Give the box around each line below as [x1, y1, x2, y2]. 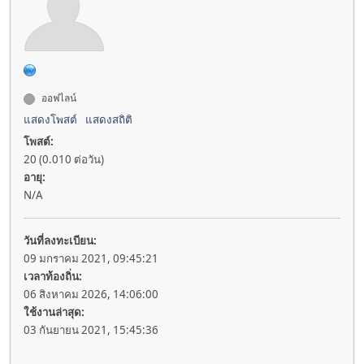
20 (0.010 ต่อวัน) [24, 152, 104, 167]
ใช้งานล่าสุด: [24, 305, 84, 320]
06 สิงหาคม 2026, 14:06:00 [24, 287, 158, 302]
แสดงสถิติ [85, 112, 132, 128]
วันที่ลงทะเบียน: [24, 233, 97, 249]
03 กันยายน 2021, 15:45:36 [24, 323, 158, 338]
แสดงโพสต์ [24, 112, 77, 128]
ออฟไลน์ [39, 91, 76, 106]
